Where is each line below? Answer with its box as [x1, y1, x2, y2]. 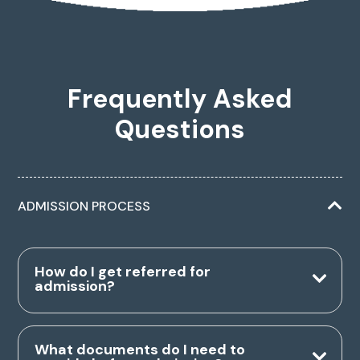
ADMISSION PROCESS [18, 198, 151, 215]
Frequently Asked [67, 82, 292, 117]
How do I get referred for [35, 262, 211, 282]
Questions [115, 112, 245, 147]
